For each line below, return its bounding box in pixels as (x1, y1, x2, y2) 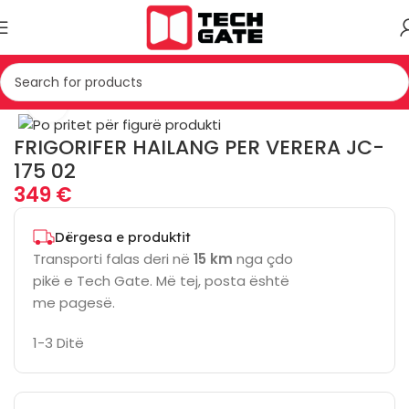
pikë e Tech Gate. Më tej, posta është (33, 270, 289, 290)
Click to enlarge (68, 92, 171, 110)
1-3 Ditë (33, 332, 84, 352)
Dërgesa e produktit (55, 227, 191, 246)
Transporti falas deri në (33, 248, 194, 268)
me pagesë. (33, 292, 119, 312)
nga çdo (233, 248, 293, 268)
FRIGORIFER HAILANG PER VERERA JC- (14, 132, 384, 162)
